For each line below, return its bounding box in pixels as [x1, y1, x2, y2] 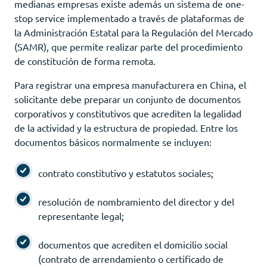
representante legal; [38, 209, 124, 222]
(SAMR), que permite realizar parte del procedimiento [14, 40, 243, 52]
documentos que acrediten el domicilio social [38, 238, 228, 250]
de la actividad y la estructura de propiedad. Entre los [14, 121, 238, 133]
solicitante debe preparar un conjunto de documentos [14, 92, 241, 105]
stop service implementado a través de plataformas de [14, 11, 244, 24]
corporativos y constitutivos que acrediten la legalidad [14, 107, 241, 119]
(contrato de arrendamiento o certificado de [38, 252, 223, 265]
